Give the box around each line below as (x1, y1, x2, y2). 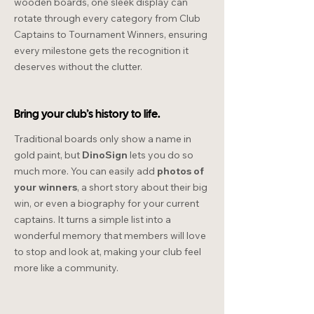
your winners (14, 181, 77, 194)
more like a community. (14, 261, 118, 275)
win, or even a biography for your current (14, 197, 199, 210)
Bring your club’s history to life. (14, 109, 161, 121)
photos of (157, 165, 204, 178)
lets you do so (128, 149, 193, 162)
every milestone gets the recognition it (14, 44, 189, 57)
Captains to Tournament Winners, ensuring (14, 28, 207, 41)
